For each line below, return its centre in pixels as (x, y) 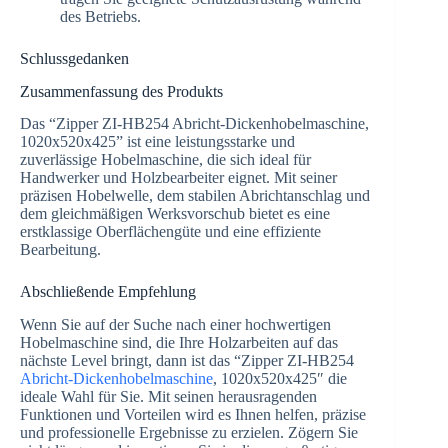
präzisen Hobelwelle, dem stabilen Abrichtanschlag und (195, 196)
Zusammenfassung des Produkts (121, 91)
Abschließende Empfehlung (108, 292)
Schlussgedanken (74, 58)
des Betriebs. (100, 16)
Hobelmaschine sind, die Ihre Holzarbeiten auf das (179, 343)
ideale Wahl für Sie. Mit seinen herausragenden (168, 397)
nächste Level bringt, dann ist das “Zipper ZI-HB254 (187, 361)
